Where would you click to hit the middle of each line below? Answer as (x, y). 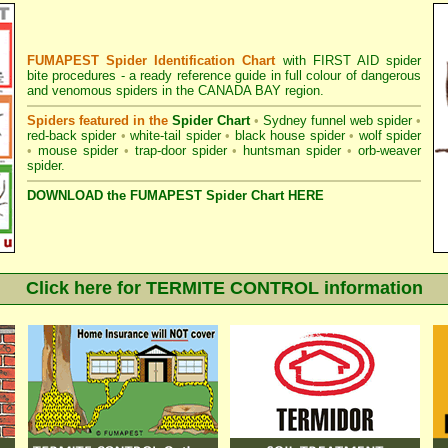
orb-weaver (390, 150)
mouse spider (77, 150)
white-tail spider (175, 135)
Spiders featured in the (99, 120)
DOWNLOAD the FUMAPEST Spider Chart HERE (175, 195)
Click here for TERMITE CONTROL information (224, 288)
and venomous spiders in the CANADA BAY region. (175, 90)
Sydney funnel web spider (337, 120)
